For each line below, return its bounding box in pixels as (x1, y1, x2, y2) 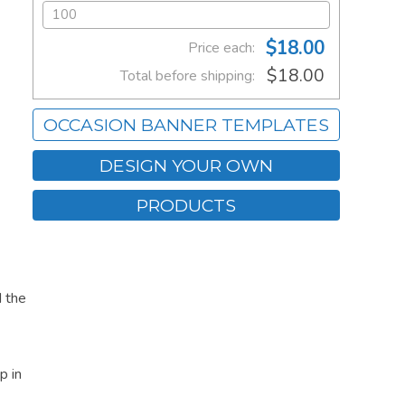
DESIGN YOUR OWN (99, 155, 273, 177)
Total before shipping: (120, 66, 255, 87)
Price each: (188, 38, 255, 59)
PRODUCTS (137, 194, 236, 217)
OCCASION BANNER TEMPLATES (43, 114, 329, 137)
